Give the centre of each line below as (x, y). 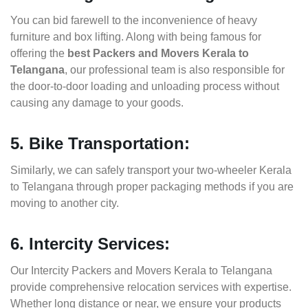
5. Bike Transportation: (100, 144)
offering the (39, 54)
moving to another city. (65, 203)
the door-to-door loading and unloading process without (145, 87)
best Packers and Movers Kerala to (158, 54)
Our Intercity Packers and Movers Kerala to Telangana (141, 271)
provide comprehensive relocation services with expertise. (151, 287)
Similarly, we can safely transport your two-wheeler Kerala (151, 170)
